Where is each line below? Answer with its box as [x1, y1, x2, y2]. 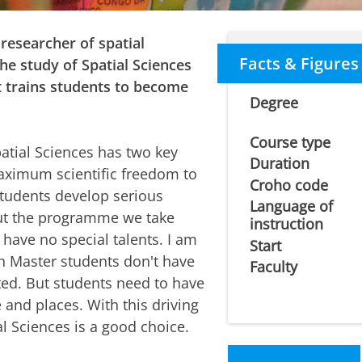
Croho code [250, 175, 329, 195]
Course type [250, 132, 331, 152]
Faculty [250, 257, 298, 277]
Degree [250, 93, 299, 113]
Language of [250, 196, 334, 217]
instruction [250, 214, 324, 234]
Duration [250, 154, 310, 174]
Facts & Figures [238, 52, 359, 75]
